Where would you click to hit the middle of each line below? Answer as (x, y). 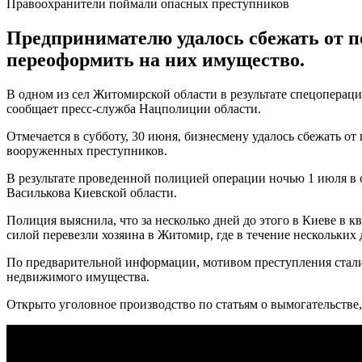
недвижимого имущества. (78, 276)
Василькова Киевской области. (92, 192)
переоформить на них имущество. (156, 59)
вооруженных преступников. (87, 150)
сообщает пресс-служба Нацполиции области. (134, 108)
